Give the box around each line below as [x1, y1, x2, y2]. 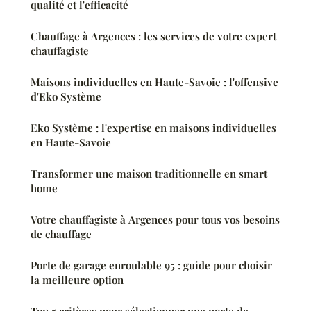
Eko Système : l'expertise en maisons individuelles [31, 120, 276, 135]
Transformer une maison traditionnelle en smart [31, 166, 267, 180]
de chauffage [31, 226, 92, 241]
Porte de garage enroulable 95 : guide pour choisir [31, 258, 272, 272]
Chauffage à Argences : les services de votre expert [31, 28, 276, 43]
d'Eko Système [31, 89, 101, 103]
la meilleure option [31, 272, 124, 287]
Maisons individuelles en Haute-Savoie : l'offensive [31, 74, 278, 89]
